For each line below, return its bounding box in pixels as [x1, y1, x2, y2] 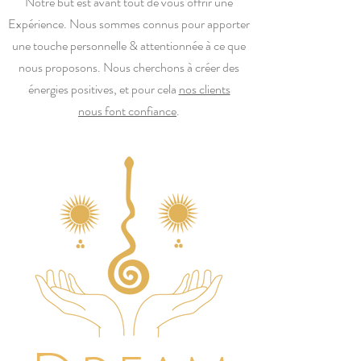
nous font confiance [78, 102, 176, 120]
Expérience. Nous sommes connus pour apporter [8, 15, 250, 33]
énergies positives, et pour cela [27, 80, 179, 98]
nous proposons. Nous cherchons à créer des [19, 58, 239, 77]
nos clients [178, 80, 230, 98]
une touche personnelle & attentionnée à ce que [12, 36, 246, 55]
